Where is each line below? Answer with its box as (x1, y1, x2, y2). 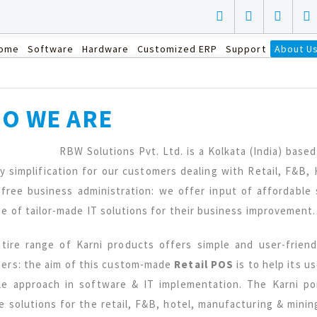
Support (226, 42, 266, 55)
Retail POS (174, 258, 234, 271)
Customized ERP (137, 42, 218, 55)
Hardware (81, 42, 129, 55)
